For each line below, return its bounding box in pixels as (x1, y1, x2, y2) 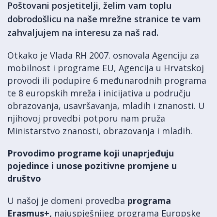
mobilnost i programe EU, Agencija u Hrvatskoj (7, 62, 204, 74)
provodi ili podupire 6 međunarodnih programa (7, 75, 206, 86)
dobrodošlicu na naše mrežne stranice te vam (7, 13, 201, 25)
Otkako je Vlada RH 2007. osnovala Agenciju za (7, 49, 199, 61)
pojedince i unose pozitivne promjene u (7, 160, 177, 171)
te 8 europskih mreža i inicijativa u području (7, 87, 191, 99)
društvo (7, 172, 41, 184)
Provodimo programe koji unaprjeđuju (7, 147, 174, 159)
